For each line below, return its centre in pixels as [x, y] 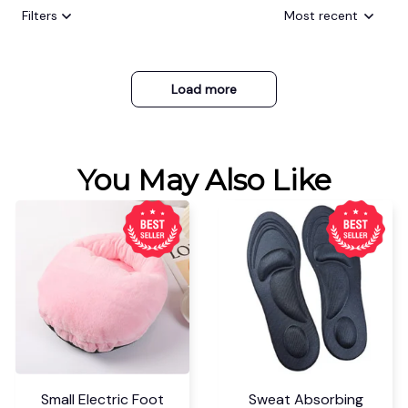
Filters [40, 16]
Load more [204, 89]
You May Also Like [204, 179]
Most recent [321, 16]
